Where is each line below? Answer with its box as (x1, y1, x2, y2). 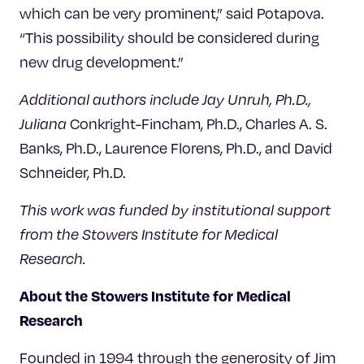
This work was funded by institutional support (19, 200, 331, 219)
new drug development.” (19, 52, 184, 71)
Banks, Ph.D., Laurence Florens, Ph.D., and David (19, 138, 332, 157)
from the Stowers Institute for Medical (19, 224, 278, 243)
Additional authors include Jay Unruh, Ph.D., (19, 89, 311, 108)
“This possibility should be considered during (19, 28, 319, 46)
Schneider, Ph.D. (19, 162, 126, 181)
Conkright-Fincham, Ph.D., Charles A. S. (70, 114, 327, 132)
